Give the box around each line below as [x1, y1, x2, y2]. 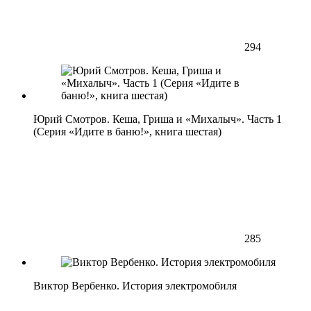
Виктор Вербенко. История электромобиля [33, 280, 237, 292]
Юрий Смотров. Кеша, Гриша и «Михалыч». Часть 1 [33, 113, 282, 126]
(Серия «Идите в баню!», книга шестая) [33, 126, 221, 138]
